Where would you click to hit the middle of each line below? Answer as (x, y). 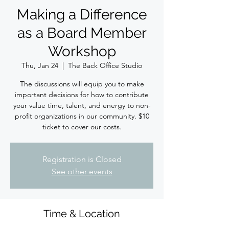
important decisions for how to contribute (82, 94)
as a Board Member (82, 33)
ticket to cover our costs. (82, 127)
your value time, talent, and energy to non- (82, 105)
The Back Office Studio (105, 65)
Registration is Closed (82, 159)
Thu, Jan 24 (40, 65)
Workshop (82, 51)
